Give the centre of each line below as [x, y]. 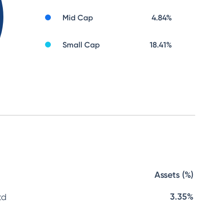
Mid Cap [78, 18]
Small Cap [81, 45]
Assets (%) [174, 175]
